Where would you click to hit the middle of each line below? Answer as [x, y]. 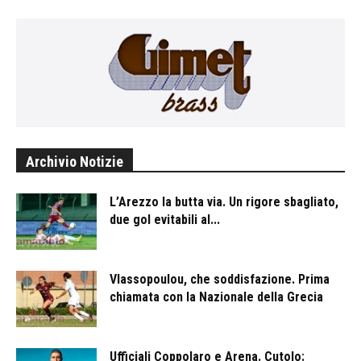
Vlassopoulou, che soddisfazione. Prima [220, 280]
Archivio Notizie [75, 162]
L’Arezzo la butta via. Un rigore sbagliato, [224, 202]
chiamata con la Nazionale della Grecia [218, 297]
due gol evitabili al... [165, 220]
